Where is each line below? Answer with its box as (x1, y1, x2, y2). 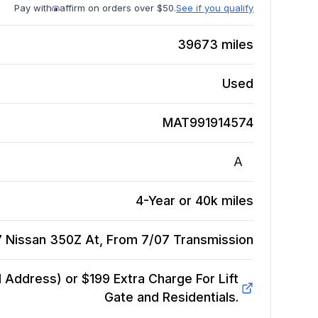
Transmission (173, 232, 254, 248)
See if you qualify (176, 2, 254, 14)
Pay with (14, 2, 53, 14)
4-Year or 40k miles (136, 193, 254, 209)
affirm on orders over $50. (60, 2, 177, 14)
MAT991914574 (163, 115, 254, 131)
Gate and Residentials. (104, 290, 238, 305)
